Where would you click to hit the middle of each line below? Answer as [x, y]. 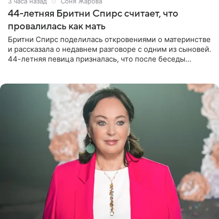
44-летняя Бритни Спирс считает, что [93, 13]
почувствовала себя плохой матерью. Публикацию [99, 68]
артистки [24, 78]
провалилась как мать [57, 26]
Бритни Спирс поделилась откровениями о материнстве [109, 39]
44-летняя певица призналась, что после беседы [97, 59]
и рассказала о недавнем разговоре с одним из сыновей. [109, 49]
